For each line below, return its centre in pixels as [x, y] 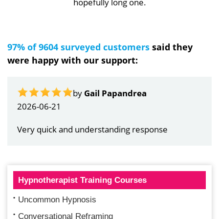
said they [171, 47]
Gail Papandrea [115, 93]
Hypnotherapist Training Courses [82, 180]
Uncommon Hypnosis [57, 199]
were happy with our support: [73, 60]
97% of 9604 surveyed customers [78, 47]
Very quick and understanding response [92, 129]
